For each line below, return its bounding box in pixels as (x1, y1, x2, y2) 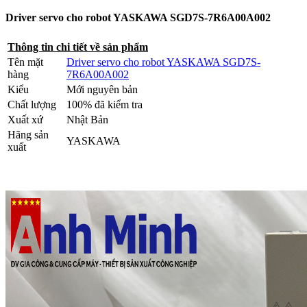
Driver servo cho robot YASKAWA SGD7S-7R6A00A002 (5, 11, 271, 23)
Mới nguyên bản (66, 83, 140, 95)
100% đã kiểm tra (66, 98, 143, 110)
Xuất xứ (8, 113, 43, 125)
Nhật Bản (66, 113, 108, 125)
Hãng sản (8, 128, 49, 140)
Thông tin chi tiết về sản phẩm (8, 40, 148, 53)
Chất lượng (8, 98, 56, 110)
